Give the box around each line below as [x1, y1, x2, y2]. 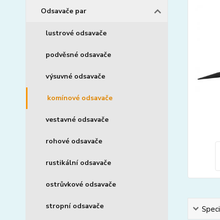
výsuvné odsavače [46, 72, 105, 81]
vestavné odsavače [46, 115, 109, 124]
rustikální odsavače [46, 158, 111, 167]
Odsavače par [41, 6, 86, 16]
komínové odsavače [47, 93, 112, 103]
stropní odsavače [46, 201, 104, 211]
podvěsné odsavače [46, 50, 111, 59]
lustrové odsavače [46, 28, 107, 38]
